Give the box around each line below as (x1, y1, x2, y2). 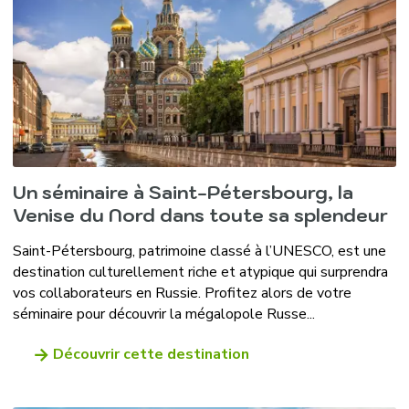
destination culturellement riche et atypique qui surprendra (12, 262, 388, 283)
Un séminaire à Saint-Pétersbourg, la (12, 181, 353, 205)
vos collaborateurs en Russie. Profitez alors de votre (12, 283, 351, 304)
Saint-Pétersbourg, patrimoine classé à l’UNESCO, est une (12, 241, 386, 262)
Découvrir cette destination (52, 344, 249, 365)
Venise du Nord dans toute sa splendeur (12, 204, 388, 228)
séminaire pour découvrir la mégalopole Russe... (12, 304, 315, 325)
